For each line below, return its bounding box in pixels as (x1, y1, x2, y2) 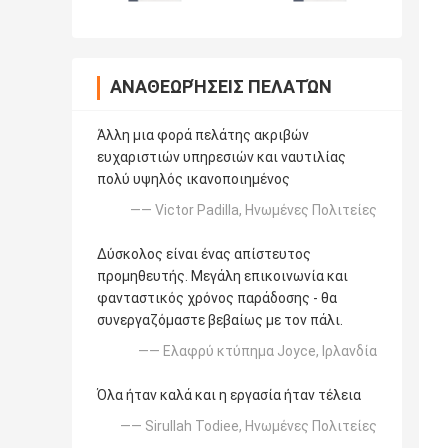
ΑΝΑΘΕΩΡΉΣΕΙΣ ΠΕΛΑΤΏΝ (110, 75, 332, 97)
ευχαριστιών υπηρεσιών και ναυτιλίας (97, 148, 346, 165)
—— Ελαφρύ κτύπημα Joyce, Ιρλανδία (138, 342, 377, 359)
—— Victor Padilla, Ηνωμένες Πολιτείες (130, 201, 377, 218)
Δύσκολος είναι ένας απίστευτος (97, 245, 311, 262)
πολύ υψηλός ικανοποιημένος (97, 170, 290, 187)
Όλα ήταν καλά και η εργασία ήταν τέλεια (97, 386, 361, 403)
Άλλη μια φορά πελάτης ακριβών (97, 126, 309, 143)
